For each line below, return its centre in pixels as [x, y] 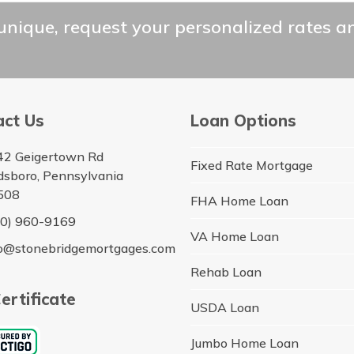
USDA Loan [225, 307]
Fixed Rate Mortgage [252, 165]
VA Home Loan [235, 236]
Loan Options [244, 120]
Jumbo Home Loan [245, 343]
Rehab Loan [226, 271]
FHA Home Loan [240, 200]
